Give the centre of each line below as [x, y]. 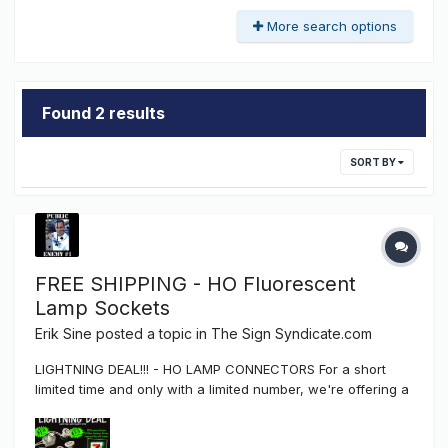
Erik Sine [63, 333]
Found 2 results [103, 112]
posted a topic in [151, 333]
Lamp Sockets [102, 307]
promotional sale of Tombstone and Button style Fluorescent [224, 408]
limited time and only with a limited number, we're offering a [222, 388]
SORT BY [374, 161]
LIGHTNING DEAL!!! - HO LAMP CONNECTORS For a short [210, 368]
